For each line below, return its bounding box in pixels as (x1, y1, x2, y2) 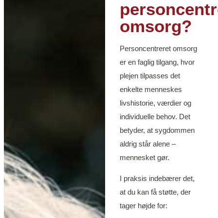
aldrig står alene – (119, 140, 176, 148)
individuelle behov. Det (119, 112, 190, 121)
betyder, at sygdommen (119, 126, 195, 135)
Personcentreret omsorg (119, 44, 197, 53)
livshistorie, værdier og (119, 99, 191, 108)
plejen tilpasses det (119, 72, 180, 80)
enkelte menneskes (119, 85, 182, 94)
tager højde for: (119, 201, 167, 210)
